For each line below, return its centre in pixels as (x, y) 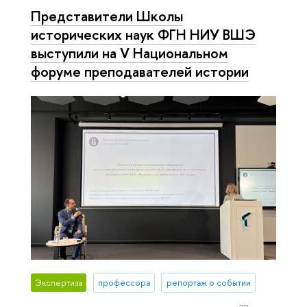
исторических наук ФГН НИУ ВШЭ (143, 34)
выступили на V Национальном (130, 52)
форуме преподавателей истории (140, 71)
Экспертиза (59, 283)
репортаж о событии (208, 283)
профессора (124, 283)
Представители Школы (107, 15)
